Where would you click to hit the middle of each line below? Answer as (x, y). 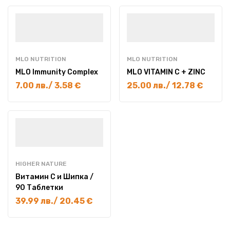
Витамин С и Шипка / (54, 177)
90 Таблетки (39, 188)
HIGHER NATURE (41, 164)
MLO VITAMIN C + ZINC (166, 72)
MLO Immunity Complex (57, 72)
